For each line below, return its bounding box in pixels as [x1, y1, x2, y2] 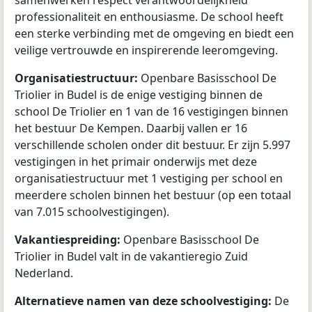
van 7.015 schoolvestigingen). [15, 204, 169, 220]
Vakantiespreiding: [15, 232, 123, 248]
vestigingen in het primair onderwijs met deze [15, 154, 257, 170]
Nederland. [15, 265, 73, 281]
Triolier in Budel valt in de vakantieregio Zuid [15, 249, 248, 265]
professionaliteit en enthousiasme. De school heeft [15, 9, 283, 25]
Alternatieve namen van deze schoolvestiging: [15, 293, 274, 309]
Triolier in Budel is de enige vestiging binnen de [15, 87, 263, 103]
